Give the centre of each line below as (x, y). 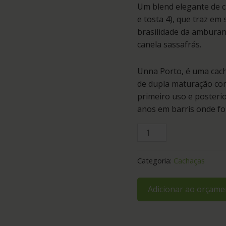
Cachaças (189, 160)
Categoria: (155, 160)
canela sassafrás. (169, 44)
